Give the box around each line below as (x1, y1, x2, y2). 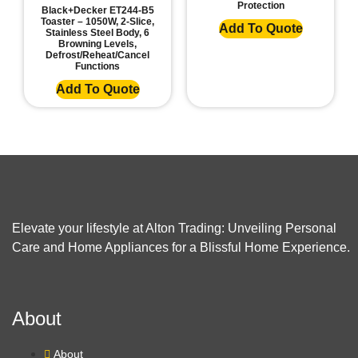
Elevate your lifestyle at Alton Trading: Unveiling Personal (12, 221, 336, 236)
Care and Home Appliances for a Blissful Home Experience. (12, 241, 350, 255)
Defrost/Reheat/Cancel (46, 50, 149, 62)
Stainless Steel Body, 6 (46, 27, 149, 39)
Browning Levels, (58, 38, 137, 50)
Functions (75, 61, 120, 73)
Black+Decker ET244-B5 (41, 5, 154, 17)
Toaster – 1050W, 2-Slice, (41, 16, 154, 28)
